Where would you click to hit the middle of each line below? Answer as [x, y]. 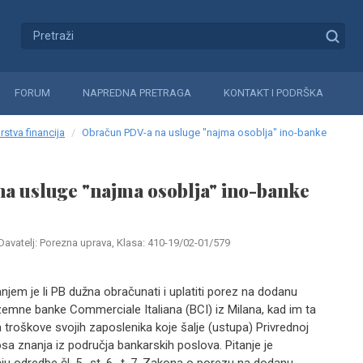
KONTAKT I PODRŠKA [273, 93]
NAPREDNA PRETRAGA [137, 93]
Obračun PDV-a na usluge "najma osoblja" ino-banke [204, 132]
